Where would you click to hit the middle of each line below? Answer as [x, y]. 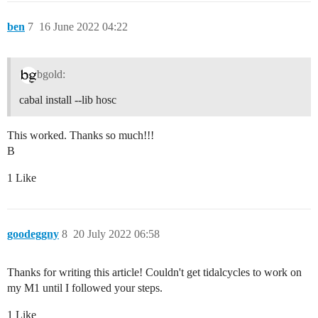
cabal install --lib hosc [68, 100]
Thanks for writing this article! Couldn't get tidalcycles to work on [154, 273]
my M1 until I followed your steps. [85, 288]
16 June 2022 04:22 [83, 27]
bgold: [51, 75]
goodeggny [33, 234]
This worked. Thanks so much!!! [81, 136]
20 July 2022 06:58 [116, 234]
